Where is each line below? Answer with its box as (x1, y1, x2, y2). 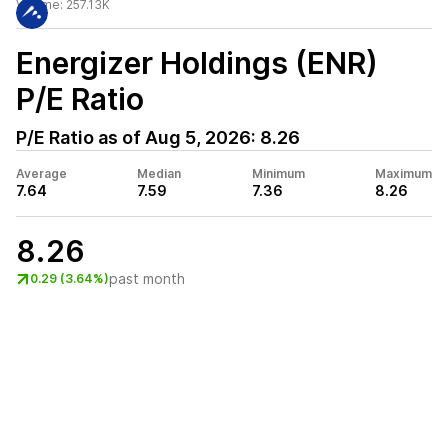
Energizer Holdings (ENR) (16, 45, 378, 81)
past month (109, 270, 185, 287)
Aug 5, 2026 (145, 127, 251, 148)
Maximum (374, 166, 432, 181)
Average (16, 166, 67, 181)
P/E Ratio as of (16, 127, 145, 148)
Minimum (251, 166, 305, 181)
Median (137, 166, 182, 181)
